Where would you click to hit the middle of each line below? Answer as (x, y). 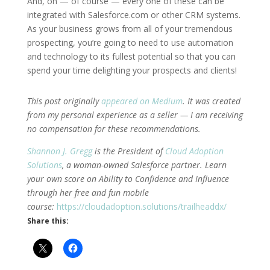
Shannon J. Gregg (59, 151)
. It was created (211, 101)
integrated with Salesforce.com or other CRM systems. (133, 14)
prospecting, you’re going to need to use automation (130, 42)
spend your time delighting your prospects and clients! (132, 70)
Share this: (48, 221)
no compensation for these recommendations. (114, 128)
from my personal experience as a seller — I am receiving (135, 115)
